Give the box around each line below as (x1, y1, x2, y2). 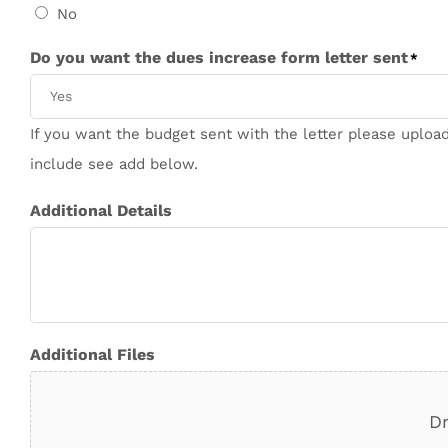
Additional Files (30, 344, 155, 364)
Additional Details (30, 200, 172, 220)
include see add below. (30, 154, 198, 173)
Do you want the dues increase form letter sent (30, 47, 408, 67)
